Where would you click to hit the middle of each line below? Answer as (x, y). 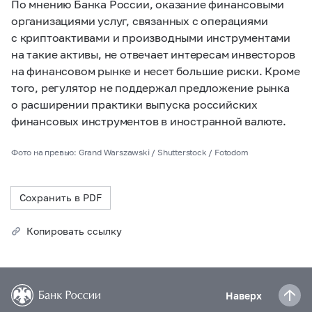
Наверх (244, 295)
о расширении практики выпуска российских (134, 104)
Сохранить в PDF (61, 197)
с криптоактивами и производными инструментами (151, 37)
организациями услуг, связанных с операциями (140, 21)
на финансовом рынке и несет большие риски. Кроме (156, 71)
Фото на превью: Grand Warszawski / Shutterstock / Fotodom (130, 152)
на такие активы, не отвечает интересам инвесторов (154, 54)
